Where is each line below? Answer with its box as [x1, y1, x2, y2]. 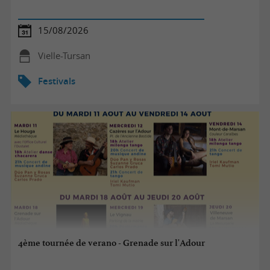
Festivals [37, 75, 75, 87]
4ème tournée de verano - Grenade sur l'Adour [18, 237, 206, 249]
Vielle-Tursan [37, 49, 90, 61]
